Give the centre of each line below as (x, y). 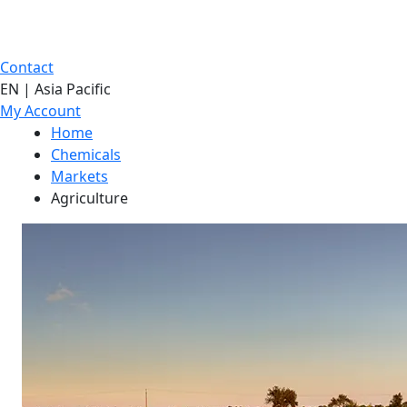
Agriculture (89, 198)
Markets (79, 176)
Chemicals (86, 154)
